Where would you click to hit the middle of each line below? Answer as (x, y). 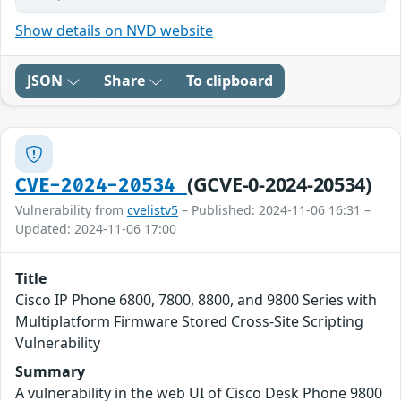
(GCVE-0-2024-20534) (279, 184)
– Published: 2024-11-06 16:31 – (274, 210)
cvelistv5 (153, 210)
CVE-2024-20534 (101, 186)
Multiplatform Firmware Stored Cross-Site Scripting (189, 322)
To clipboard (230, 81)
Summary (50, 372)
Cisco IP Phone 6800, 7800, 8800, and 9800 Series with (196, 300)
